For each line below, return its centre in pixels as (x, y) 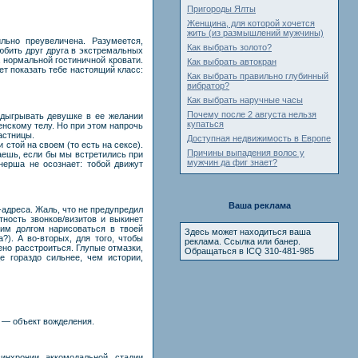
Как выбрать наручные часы (245, 100)
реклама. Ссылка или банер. (243, 241)
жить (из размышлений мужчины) (255, 33)
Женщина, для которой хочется (251, 23)
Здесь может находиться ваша (248, 232)
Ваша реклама (259, 205)
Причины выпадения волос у (246, 153)
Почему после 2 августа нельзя (252, 114)
